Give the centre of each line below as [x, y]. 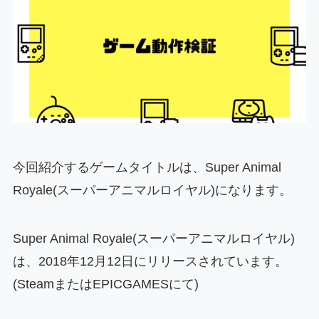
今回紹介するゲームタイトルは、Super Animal [147, 167]
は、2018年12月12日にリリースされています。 [150, 261]
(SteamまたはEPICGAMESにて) [105, 284]
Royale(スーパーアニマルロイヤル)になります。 [152, 190]
